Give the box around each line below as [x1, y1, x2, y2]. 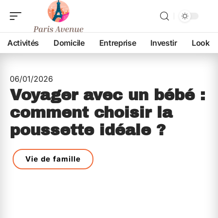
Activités [7, 38, 39, 48]
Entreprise [99, 38, 136, 48]
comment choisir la [10, 104, 172, 121]
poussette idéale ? [10, 122, 166, 139]
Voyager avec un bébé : [10, 87, 205, 104]
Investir [150, 38, 177, 48]
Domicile [54, 38, 85, 48]
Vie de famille [25, 154, 81, 163]
